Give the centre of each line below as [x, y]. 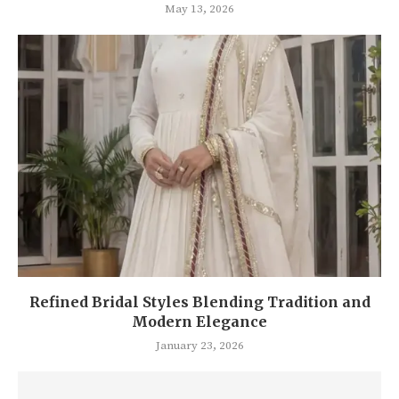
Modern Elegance [199, 322]
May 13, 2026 [199, 9]
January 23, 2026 [199, 346]
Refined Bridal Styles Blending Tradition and [199, 302]
